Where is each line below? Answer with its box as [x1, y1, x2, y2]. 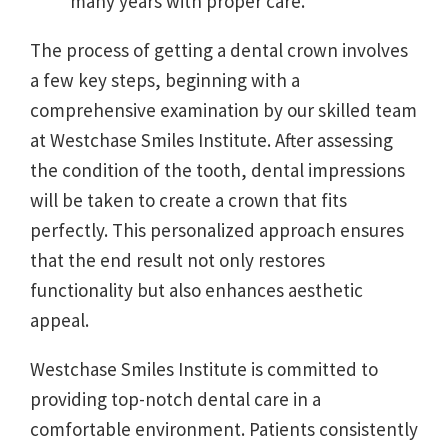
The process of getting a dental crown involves [30, 37, 408, 62]
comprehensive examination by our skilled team [30, 97, 417, 122]
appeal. [30, 307, 89, 332]
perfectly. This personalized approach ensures [30, 217, 404, 242]
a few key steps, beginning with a [30, 67, 300, 92]
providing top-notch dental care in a [30, 386, 321, 411]
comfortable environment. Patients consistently [30, 416, 418, 441]
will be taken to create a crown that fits [30, 187, 347, 212]
